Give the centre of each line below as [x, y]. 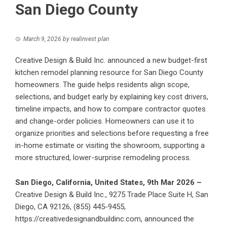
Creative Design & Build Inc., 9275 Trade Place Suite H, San [112, 195]
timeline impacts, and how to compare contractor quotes [110, 109]
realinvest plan [90, 39]
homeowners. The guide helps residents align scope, [102, 85]
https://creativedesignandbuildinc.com [78, 219]
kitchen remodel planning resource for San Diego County [109, 73]
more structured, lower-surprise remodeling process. [103, 158]
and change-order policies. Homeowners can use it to [105, 121]
